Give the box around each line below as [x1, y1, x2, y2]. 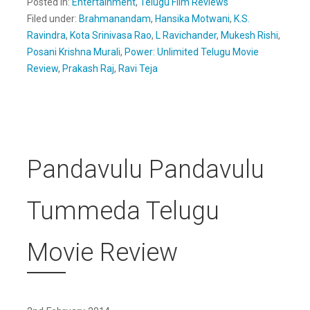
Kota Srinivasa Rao [70, 29, 152, 41]
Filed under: [27, 12, 79, 24]
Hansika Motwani [155, 12, 230, 24]
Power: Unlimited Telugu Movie [125, 46, 259, 57]
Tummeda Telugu [27, 196, 219, 226]
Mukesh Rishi [221, 29, 278, 41]
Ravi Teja [118, 62, 158, 74]
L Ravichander [156, 29, 217, 41]
